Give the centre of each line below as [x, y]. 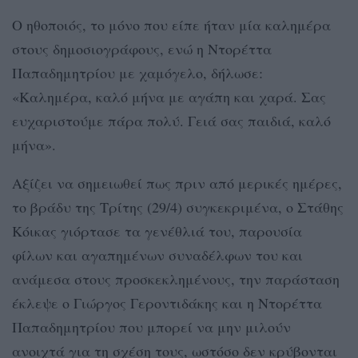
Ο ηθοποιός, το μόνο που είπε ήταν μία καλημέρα [171, 24]
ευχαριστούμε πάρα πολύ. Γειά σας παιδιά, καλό [171, 120]
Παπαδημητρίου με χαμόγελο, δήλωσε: [137, 72]
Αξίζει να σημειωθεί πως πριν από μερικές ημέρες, [177, 183]
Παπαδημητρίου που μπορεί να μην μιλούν [151, 326]
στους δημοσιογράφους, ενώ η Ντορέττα [142, 48]
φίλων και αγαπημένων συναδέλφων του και [157, 255]
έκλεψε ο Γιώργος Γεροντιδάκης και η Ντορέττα [167, 302]
